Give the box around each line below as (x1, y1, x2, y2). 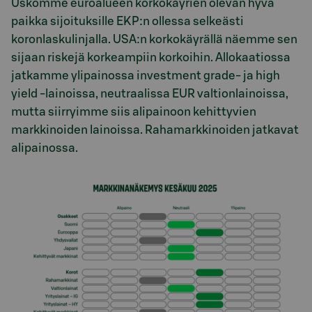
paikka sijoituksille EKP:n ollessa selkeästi (11, 15, 244, 27)
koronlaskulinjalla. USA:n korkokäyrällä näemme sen (11, 33, 297, 45)
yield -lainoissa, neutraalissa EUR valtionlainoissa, (11, 87, 288, 100)
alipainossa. (11, 141, 78, 154)
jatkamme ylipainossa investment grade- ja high (11, 69, 280, 81)
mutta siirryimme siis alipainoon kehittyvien (11, 105, 256, 118)
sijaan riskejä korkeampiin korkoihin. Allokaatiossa (11, 51, 290, 63)
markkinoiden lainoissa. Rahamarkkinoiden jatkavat (11, 123, 299, 136)
